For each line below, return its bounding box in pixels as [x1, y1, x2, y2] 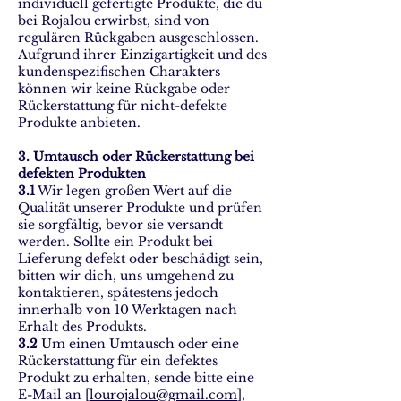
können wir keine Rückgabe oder [18, 81, 230, 97]
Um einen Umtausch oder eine [38, 336, 239, 352]
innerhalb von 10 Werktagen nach [18, 302, 237, 318]
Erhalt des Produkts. [18, 319, 147, 335]
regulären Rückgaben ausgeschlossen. [18, 30, 259, 46]
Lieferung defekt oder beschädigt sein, [18, 251, 263, 267]
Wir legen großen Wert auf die [35, 183, 232, 199]
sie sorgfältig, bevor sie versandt [18, 217, 223, 233]
